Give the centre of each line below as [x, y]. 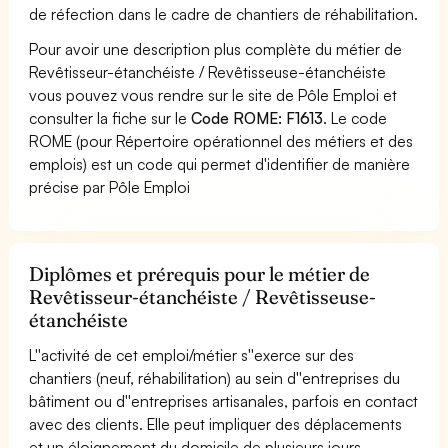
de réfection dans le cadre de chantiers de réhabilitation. [224, 13]
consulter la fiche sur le [110, 117]
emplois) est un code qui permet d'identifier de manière [220, 163]
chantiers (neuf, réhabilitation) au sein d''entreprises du [215, 377]
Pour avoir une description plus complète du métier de [216, 48]
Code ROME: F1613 [257, 117]
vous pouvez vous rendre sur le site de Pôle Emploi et [213, 94]
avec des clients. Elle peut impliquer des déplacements [216, 423]
